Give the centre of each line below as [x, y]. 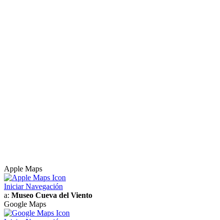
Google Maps [25, 204]
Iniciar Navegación [33, 187]
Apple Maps [23, 169]
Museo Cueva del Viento [52, 195]
